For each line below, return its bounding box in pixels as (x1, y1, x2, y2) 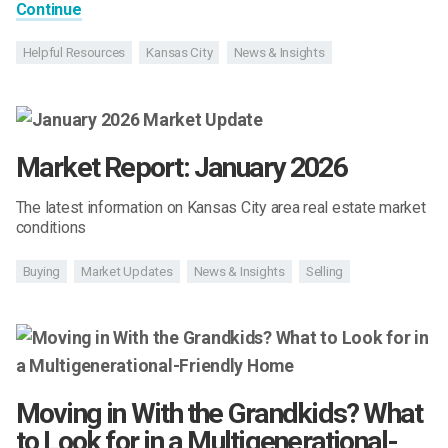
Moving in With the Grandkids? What (15, 397, 423, 431)
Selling (305, 263, 344, 279)
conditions (15, 218, 87, 237)
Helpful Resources (22, 45, 126, 61)
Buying (22, 263, 61, 279)
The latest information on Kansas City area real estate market (15, 198, 426, 217)
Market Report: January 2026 (15, 151, 347, 184)
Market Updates (81, 263, 173, 279)
